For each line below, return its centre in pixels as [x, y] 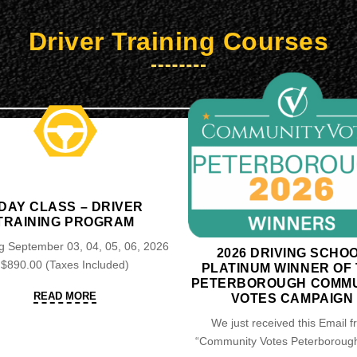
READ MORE [65, 296]
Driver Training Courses [178, 41]
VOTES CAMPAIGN [292, 299]
